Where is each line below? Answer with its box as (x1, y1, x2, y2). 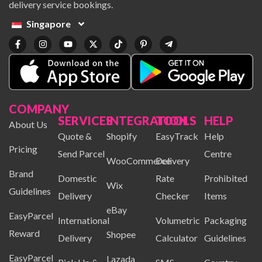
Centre (204, 148, 232, 160)
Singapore (26, 18, 73, 29)
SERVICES (57, 113, 113, 128)
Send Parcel (57, 148, 105, 160)
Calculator (155, 232, 198, 244)
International (57, 215, 109, 226)
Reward (9, 227, 40, 239)
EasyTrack (155, 130, 198, 142)
